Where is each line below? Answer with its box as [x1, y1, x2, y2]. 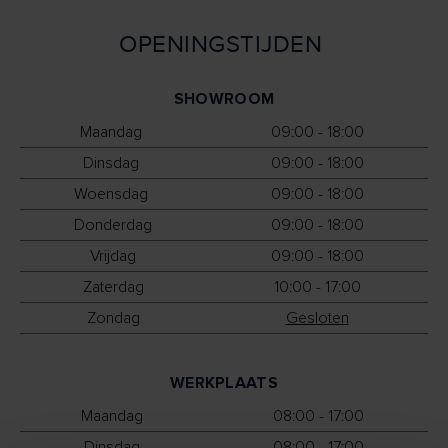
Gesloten [285, 310, 349, 326]
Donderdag [74, 217, 152, 233]
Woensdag [74, 186, 152, 202]
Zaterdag [82, 279, 144, 295]
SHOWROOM [173, 89, 275, 109]
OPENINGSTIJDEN [119, 30, 329, 59]
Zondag [86, 310, 140, 326]
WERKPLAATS [169, 373, 279, 393]
